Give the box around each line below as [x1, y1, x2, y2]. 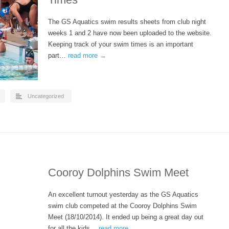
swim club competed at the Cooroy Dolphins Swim [48, 202, 197, 210]
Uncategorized [28, 93, 64, 99]
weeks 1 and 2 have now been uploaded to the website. [48, 29, 212, 37]
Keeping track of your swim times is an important [48, 40, 193, 48]
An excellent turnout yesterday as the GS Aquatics [48, 191, 198, 198]
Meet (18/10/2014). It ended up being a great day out [48, 213, 203, 221]
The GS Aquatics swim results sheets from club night [48, 18, 206, 26]
